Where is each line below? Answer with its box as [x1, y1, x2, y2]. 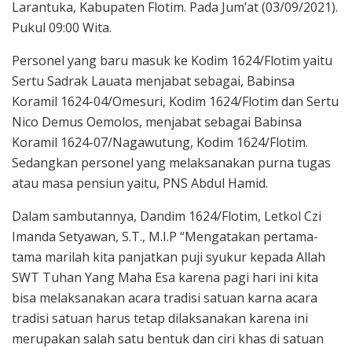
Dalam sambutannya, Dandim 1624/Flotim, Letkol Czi [12, 207, 321, 225]
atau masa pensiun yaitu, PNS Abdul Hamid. [12, 174, 268, 192]
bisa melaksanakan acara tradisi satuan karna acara [12, 288, 317, 306]
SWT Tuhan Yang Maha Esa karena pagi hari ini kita [12, 268, 318, 286]
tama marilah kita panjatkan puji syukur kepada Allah [12, 247, 325, 266]
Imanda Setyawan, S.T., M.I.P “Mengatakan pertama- [12, 227, 318, 245]
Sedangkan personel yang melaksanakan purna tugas [12, 153, 331, 171]
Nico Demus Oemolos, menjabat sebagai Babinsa [12, 112, 302, 130]
